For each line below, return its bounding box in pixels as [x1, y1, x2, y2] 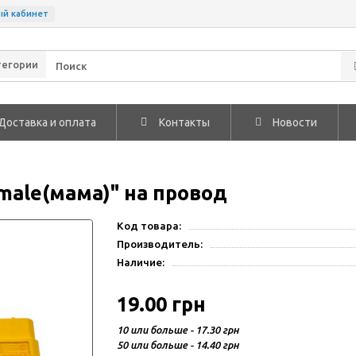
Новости [273, 116, 318, 129]
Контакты [159, 116, 211, 129]
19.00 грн [117, 293, 207, 315]
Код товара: [117, 220, 182, 232]
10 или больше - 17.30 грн [117, 324, 240, 335]
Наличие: [117, 257, 165, 269]
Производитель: [117, 238, 203, 250]
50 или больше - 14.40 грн [117, 339, 240, 350]
